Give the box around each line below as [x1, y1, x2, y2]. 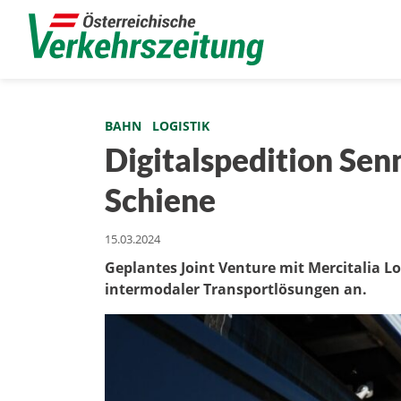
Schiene [105, 181, 216, 218]
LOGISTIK [152, 117, 209, 134]
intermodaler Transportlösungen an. [105, 279, 367, 299]
